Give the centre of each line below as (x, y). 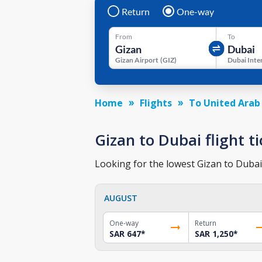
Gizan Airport (137, 60)
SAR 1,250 (214, 234)
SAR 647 (125, 234)
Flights (156, 103)
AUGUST (121, 198)
